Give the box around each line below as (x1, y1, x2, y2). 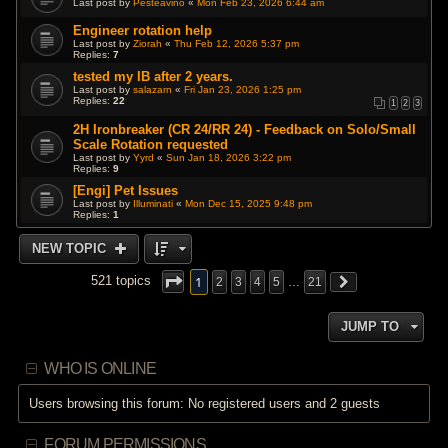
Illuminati (133, 197, 174, 209)
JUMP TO (340, 318, 399, 334)
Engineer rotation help (73, 23, 213, 39)
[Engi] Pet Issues (73, 182, 179, 198)
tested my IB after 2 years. (73, 69, 234, 85)
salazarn (133, 84, 173, 96)
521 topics (90, 273, 155, 289)
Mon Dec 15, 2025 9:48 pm (185, 197, 313, 209)
